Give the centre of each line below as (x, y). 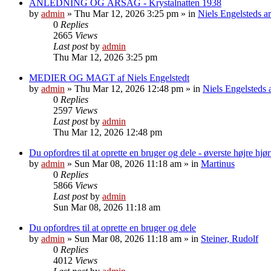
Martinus (218, 163)
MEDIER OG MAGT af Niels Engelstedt (109, 77)
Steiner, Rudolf (230, 238)
